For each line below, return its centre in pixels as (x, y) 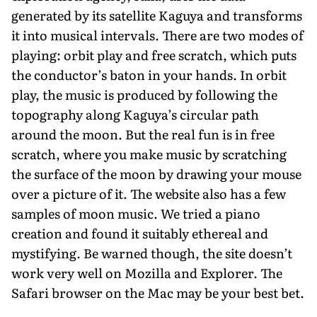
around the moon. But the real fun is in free (143, 134)
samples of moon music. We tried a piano (136, 213)
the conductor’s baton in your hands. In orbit (149, 74)
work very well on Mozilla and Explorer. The (147, 272)
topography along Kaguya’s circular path (135, 114)
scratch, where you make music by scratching (149, 154)
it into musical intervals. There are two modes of (157, 35)
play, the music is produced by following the (144, 94)
